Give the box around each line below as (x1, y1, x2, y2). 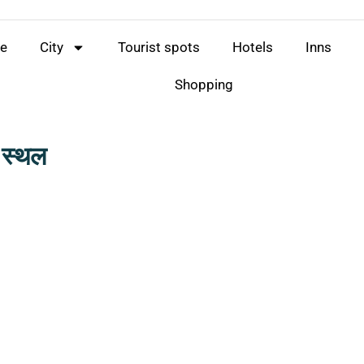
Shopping (174, 76, 233, 93)
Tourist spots (117, 39, 200, 55)
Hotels (232, 39, 273, 55)
